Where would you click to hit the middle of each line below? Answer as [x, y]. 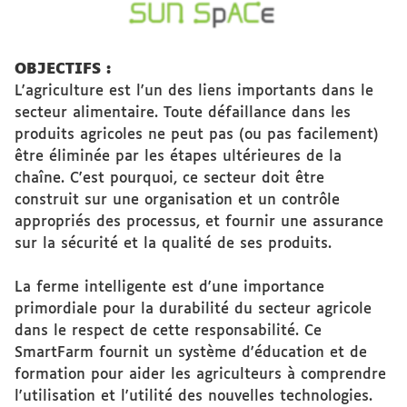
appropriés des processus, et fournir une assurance [199, 222]
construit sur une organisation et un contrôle [177, 200]
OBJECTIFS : [63, 69]
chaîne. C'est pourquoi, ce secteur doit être [169, 179]
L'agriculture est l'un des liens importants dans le [194, 91]
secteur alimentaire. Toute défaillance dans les [183, 113]
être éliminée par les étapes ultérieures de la [178, 157]
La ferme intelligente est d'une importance [169, 288]
